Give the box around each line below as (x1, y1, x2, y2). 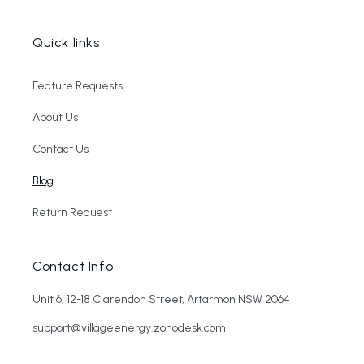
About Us (32, 110, 78, 125)
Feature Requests (32, 79, 123, 93)
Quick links (32, 35, 100, 51)
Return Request (32, 206, 113, 220)
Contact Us (32, 142, 89, 157)
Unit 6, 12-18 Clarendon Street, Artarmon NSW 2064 (32, 292, 290, 307)
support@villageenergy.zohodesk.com (32, 321, 227, 336)
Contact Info (32, 258, 114, 275)
